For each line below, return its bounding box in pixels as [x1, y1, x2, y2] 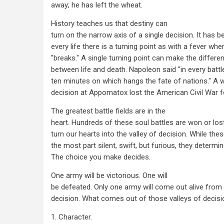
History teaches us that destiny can [51, 19, 167, 28]
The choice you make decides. [51, 152, 150, 161]
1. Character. [51, 212, 92, 221]
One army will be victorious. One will [51, 171, 167, 180]
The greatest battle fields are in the [51, 106, 165, 115]
